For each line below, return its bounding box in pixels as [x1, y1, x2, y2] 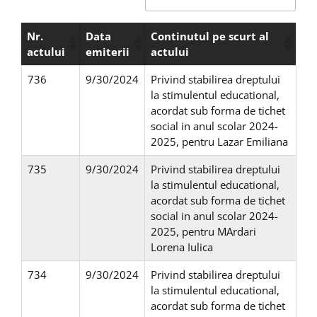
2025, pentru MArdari [151, 224, 256, 239]
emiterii [86, 45, 129, 59]
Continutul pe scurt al [151, 29, 269, 44]
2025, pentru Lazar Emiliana [151, 134, 288, 149]
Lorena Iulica [151, 240, 213, 255]
